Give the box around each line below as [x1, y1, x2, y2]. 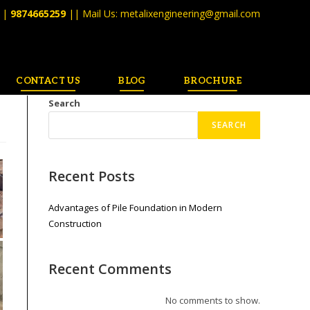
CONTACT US [16, 75, 81, 86]
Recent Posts [48, 167, 135, 185]
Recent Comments [48, 259, 172, 278]
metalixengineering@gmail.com [120, 7, 260, 20]
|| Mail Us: [69, 7, 120, 20]
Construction [48, 217, 102, 230]
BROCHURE [183, 75, 241, 86]
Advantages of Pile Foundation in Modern [48, 201, 222, 214]
